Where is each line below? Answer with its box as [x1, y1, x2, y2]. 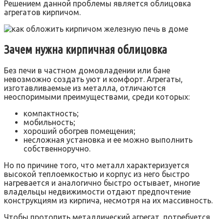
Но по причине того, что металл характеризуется [4, 161, 189, 170]
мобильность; [23, 118, 75, 127]
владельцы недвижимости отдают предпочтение [4, 187, 191, 197]
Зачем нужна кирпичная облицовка [4, 43, 167, 56]
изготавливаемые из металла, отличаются [4, 84, 166, 93]
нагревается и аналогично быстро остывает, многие [4, 178, 200, 188]
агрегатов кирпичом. [4, 7, 81, 17]
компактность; [23, 109, 79, 118]
